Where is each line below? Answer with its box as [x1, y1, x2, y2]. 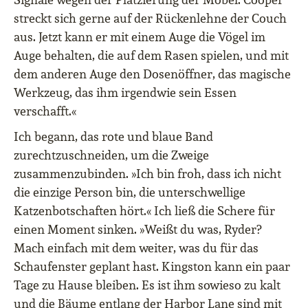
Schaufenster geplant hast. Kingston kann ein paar [14, 258, 290, 275]
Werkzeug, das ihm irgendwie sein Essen [14, 85, 236, 101]
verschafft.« [14, 103, 76, 120]
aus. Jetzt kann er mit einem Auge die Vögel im [14, 29, 265, 45]
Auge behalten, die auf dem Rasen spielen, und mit [14, 47, 289, 64]
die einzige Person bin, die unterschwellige [14, 184, 245, 201]
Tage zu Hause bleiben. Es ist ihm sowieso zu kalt [14, 277, 280, 294]
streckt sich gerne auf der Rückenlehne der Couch [14, 10, 287, 27]
